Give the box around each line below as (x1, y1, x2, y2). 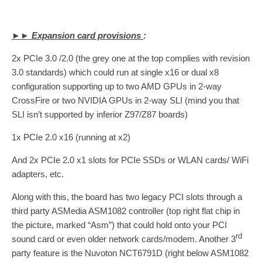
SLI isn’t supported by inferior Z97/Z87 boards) (12, 109, 188, 120)
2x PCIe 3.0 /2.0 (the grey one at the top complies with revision (12, 53, 250, 64)
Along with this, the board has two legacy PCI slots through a (12, 192, 242, 202)
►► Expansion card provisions (12, 30, 143, 41)
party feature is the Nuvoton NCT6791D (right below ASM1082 (12, 248, 249, 258)
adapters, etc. (12, 169, 64, 180)
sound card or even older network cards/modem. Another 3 (12, 234, 236, 244)
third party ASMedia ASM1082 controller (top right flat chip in (12, 206, 240, 216)
